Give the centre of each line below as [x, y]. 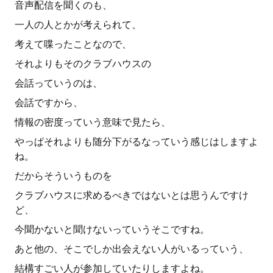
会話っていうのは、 [58, 83]
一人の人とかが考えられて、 [78, 25]
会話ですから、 [49, 103]
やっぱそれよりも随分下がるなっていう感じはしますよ [136, 142]
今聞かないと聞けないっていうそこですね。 [112, 229]
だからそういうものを [63, 176]
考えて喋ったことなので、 [73, 44]
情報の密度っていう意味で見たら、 [93, 122]
